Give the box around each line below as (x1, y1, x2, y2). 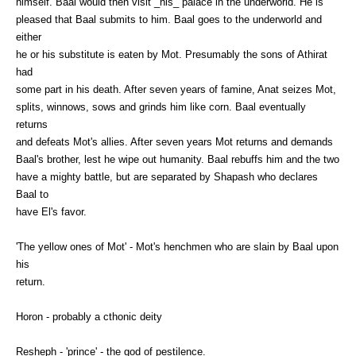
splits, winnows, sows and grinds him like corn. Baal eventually (16, 100, 306, 113)
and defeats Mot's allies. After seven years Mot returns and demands (16, 135, 333, 148)
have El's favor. (16, 205, 87, 218)
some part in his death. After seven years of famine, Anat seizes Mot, (16, 83, 336, 95)
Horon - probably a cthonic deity (16, 310, 162, 323)
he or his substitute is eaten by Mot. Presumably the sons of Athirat (16, 48, 327, 60)
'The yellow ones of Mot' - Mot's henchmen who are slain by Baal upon (16, 240, 339, 253)
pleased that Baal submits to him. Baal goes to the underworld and (16, 13, 322, 25)
